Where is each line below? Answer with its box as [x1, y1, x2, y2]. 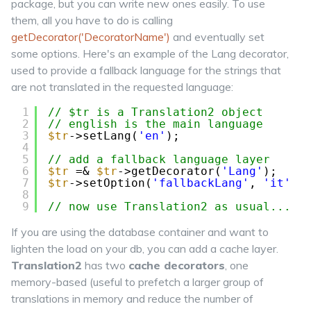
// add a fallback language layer [48, 153, 270, 166]
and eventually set [170, 30, 264, 44]
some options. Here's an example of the [11, 47, 211, 60]
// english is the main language [48, 117, 263, 131]
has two [82, 258, 128, 272]
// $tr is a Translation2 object [48, 106, 263, 119]
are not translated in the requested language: [11, 80, 233, 94]
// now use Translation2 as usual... [48, 200, 291, 213]
